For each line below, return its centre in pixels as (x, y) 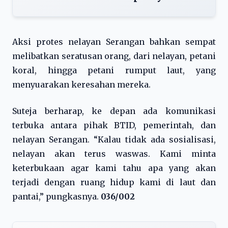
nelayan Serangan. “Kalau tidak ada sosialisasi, (114, 139)
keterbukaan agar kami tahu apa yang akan (114, 168)
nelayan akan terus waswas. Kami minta (114, 154)
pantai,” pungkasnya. (56, 196)
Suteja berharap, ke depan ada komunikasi (114, 111)
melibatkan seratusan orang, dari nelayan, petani (114, 56)
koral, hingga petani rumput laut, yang (114, 70)
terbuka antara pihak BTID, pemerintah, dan (114, 125)
